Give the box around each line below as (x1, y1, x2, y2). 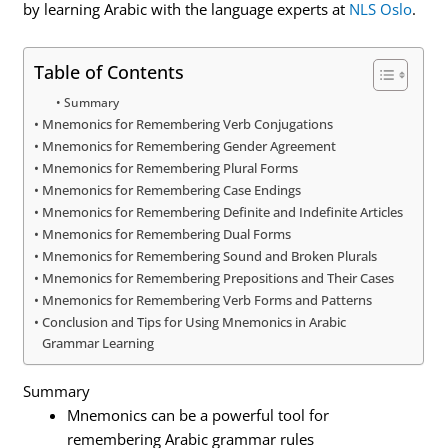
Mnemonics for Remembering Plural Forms (42, 158, 299, 177)
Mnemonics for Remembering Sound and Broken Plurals (42, 246, 378, 265)
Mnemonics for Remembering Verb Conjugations (42, 114, 334, 133)
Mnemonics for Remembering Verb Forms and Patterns (42, 290, 373, 309)
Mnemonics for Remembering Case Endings (42, 180, 302, 199)
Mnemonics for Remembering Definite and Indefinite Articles (42, 202, 404, 221)
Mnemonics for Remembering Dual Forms (42, 224, 292, 243)
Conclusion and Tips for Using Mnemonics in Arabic (42, 312, 347, 331)
